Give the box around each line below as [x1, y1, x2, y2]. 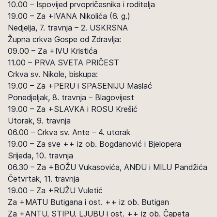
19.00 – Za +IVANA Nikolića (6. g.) [8, 11, 130, 21]
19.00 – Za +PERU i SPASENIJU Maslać [8, 81, 152, 91]
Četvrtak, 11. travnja [8, 174, 79, 184]
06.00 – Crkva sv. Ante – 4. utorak [8, 127, 130, 137]
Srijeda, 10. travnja [8, 151, 73, 160]
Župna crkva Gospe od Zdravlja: [8, 34, 121, 44]
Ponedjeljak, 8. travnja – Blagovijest [8, 93, 134, 102]
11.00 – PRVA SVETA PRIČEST [8, 58, 119, 67]
